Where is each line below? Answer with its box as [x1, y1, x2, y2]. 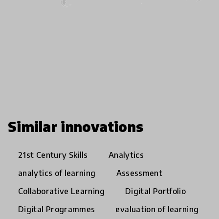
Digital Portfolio [125, 186, 186, 197]
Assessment [116, 168, 163, 178]
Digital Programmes [18, 204, 95, 215]
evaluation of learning [115, 204, 199, 215]
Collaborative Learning [18, 186, 105, 197]
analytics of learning [18, 168, 96, 178]
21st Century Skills [18, 150, 88, 160]
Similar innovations [8, 118, 144, 135]
